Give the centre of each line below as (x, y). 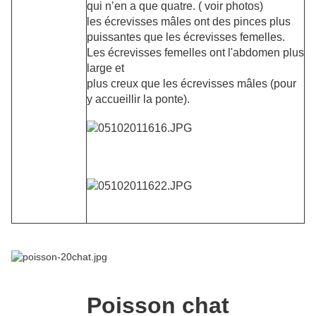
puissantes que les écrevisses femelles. (186, 37)
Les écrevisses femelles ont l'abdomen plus (195, 52)
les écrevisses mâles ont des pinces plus (189, 21)
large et (105, 68)
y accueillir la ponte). (138, 99)
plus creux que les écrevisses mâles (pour (192, 83)
